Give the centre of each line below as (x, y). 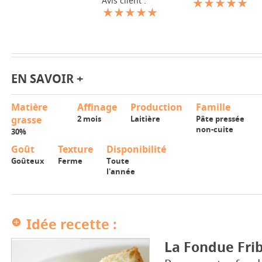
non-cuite (214, 129)
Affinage (97, 107)
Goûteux (27, 161)
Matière (29, 107)
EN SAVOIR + (47, 78)
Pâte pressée (220, 118)
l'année (120, 171)
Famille (213, 107)
